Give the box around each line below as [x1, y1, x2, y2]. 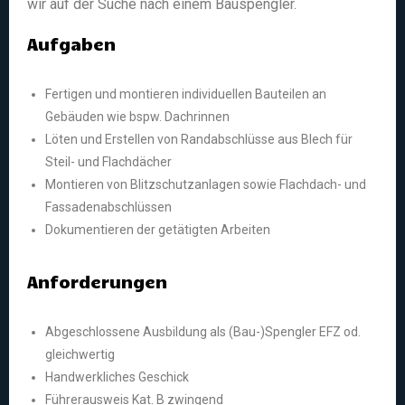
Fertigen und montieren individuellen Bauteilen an [45, 87, 326, 102]
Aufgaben [27, 33, 116, 55]
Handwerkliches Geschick [45, 370, 189, 385]
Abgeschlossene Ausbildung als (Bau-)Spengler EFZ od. [45, 325, 361, 340]
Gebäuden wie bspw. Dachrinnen [45, 109, 230, 125]
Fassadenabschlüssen [45, 200, 172, 215]
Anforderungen [27, 270, 167, 293]
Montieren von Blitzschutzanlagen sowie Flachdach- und [45, 177, 366, 193]
